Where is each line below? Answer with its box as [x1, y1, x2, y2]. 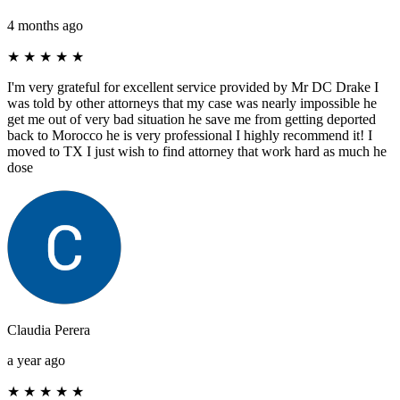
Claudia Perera [7, 321, 90, 337]
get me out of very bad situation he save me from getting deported [7, 111, 376, 127]
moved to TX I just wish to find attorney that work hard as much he [7, 143, 387, 159]
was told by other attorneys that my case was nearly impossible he [7, 95, 377, 111]
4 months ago [7, 17, 83, 33]
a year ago [7, 352, 65, 368]
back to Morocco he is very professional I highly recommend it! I [7, 127, 372, 143]
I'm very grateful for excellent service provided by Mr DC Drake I [7, 79, 379, 95]
